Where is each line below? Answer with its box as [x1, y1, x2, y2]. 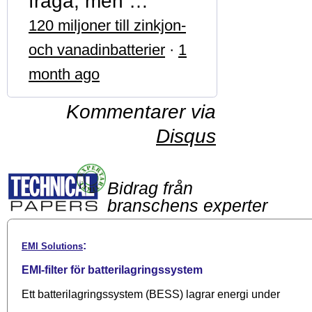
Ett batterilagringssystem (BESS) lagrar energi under [22, 288, 280, 300]
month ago [29, 65, 100, 83]
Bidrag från [107, 178, 193, 198]
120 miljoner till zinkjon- [29, 16, 186, 34]
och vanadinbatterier [29, 40, 165, 58]
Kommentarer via [66, 100, 216, 123]
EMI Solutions [22, 240, 83, 251]
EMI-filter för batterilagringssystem [22, 263, 203, 276]
